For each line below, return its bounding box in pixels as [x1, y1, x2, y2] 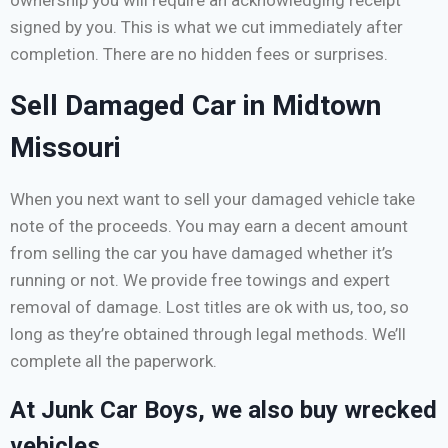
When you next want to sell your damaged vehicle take [10, 189, 415, 210]
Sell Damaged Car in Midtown [10, 89, 381, 123]
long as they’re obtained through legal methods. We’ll [10, 324, 406, 345]
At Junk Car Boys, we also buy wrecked [10, 396, 437, 425]
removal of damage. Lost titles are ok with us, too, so [10, 297, 409, 318]
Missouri [10, 131, 121, 165]
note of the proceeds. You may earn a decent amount [10, 216, 408, 237]
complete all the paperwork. [10, 351, 217, 372]
